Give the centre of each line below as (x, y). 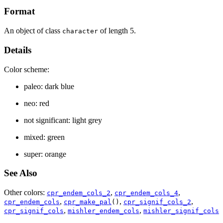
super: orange (45, 154)
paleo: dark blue (49, 86)
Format (19, 11)
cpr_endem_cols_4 (146, 193)
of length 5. (117, 31)
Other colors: (25, 192)
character (80, 31)
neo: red (37, 103)
